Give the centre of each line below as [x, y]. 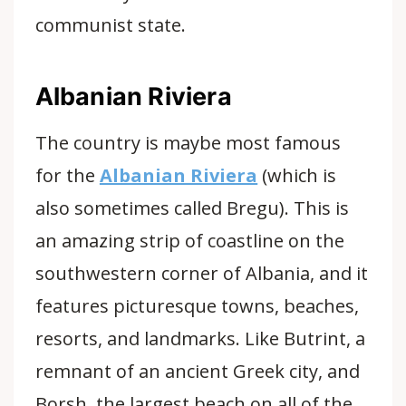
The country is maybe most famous [188, 143]
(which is [297, 175]
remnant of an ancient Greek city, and [198, 371]
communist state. [111, 25]
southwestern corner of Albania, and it [202, 273]
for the [67, 175]
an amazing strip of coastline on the [190, 241]
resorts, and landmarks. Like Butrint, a [200, 338]
